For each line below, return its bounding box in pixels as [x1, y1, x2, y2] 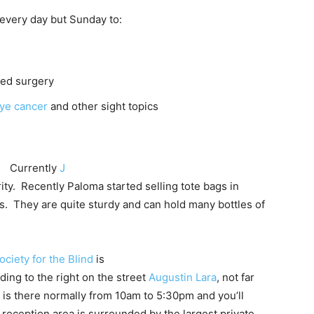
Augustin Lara [149, 271, 217, 285]
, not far [217, 271, 254, 285]
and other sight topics [48, 100, 158, 114]
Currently [10, 161, 60, 175]
